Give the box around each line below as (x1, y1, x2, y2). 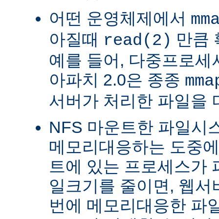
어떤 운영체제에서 (49, 8, 191, 27)
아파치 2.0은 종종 (49, 70, 185, 89)
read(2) (103, 31, 172, 50)
